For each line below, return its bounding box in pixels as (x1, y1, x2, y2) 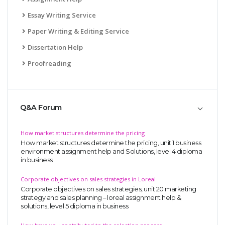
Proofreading (28, 59, 71, 68)
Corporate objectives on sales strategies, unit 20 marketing (21, 185, 196, 193)
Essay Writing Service (28, 11, 96, 20)
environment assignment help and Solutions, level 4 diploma (21, 148, 202, 156)
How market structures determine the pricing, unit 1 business (21, 139, 201, 147)
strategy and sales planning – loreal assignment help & (21, 194, 181, 202)
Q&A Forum (20, 103, 62, 113)
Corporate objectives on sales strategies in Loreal (21, 175, 156, 183)
